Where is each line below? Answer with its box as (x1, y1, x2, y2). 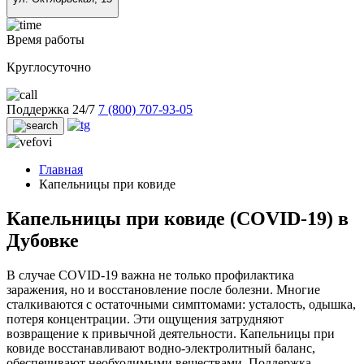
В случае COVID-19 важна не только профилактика (6, 268, 294, 283)
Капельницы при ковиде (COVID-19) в (6, 208, 349, 230)
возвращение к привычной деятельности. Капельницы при (6, 327, 335, 341)
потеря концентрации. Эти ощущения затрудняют (6, 312, 284, 327)
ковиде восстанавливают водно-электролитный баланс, (6, 341, 315, 356)
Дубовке (6, 230, 79, 252)
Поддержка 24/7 (6, 102, 95, 117)
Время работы (6, 32, 84, 47)
